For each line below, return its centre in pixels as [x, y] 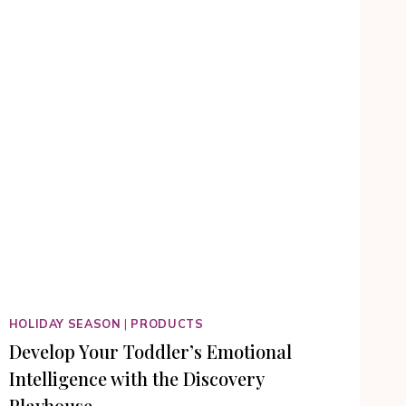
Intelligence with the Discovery [136, 378]
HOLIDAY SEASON [65, 324]
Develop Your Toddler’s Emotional [150, 351]
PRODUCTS [167, 324]
